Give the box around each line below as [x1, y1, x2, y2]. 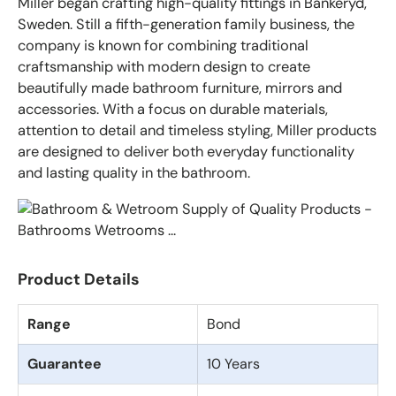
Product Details [18, 268, 140, 290]
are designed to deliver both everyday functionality [18, 142, 354, 162]
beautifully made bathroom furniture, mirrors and [18, 79, 342, 98]
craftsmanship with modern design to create [18, 57, 310, 77]
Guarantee [27, 354, 102, 373]
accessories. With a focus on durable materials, [18, 100, 328, 119]
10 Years [207, 354, 260, 373]
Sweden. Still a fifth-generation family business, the [18, 15, 354, 34]
